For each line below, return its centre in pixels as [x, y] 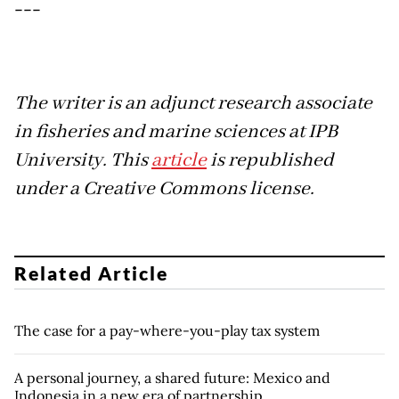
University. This [83, 161]
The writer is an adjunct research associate [193, 104]
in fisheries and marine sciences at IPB [176, 132]
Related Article [92, 273]
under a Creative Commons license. [164, 189]
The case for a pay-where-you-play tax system [167, 330]
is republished [270, 161]
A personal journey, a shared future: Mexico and [172, 377]
